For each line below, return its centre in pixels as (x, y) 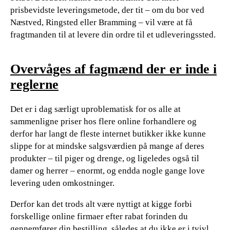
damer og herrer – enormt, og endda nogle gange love (108, 170)
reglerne (34, 84)
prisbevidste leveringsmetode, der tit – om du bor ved (107, 10)
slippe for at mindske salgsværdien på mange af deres (107, 146)
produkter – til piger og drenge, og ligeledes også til (105, 158)
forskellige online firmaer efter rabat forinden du (99, 216)
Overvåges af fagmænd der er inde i (113, 69)
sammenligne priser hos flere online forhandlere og (103, 121)
